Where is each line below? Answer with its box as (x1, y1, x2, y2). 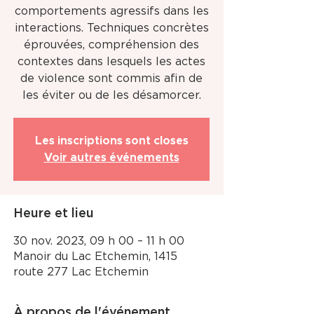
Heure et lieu (13, 207, 94, 220)
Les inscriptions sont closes (34, 135, 189, 146)
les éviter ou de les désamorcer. (22, 90, 201, 101)
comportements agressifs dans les (14, 6, 209, 17)
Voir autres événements (43, 152, 179, 163)
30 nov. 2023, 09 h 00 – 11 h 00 (13, 235, 184, 247)
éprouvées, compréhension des (24, 39, 199, 50)
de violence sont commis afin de (20, 73, 203, 84)
